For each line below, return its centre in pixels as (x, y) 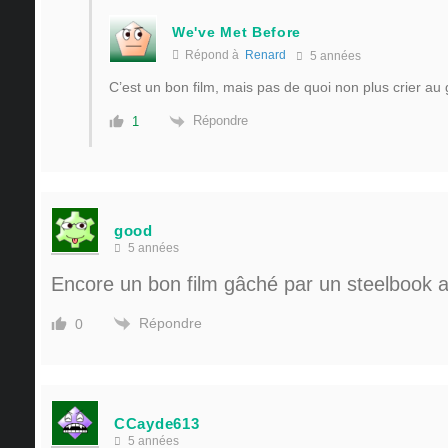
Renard (265, 55)
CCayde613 (157, 424)
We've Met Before (237, 32)
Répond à (213, 55)
